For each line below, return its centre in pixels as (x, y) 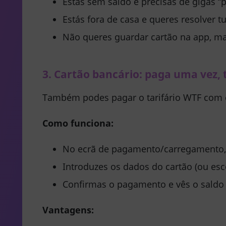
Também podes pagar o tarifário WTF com (134, 97)
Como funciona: (78, 123)
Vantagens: (68, 210)
